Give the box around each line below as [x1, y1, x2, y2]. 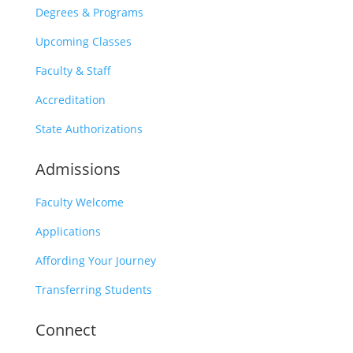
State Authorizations [35, 121, 143, 136]
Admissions [35, 158, 121, 180]
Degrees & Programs [35, 5, 143, 20]
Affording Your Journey [35, 253, 156, 268]
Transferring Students [35, 282, 152, 297]
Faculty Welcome [35, 195, 124, 210]
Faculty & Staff [35, 63, 111, 78]
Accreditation [35, 92, 106, 107]
